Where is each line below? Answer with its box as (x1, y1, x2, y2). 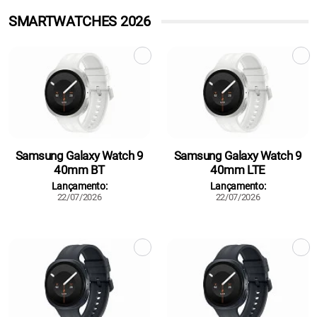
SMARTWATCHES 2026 (8, 13, 151, 30)
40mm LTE (210, 162, 265, 177)
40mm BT (54, 162, 105, 177)
